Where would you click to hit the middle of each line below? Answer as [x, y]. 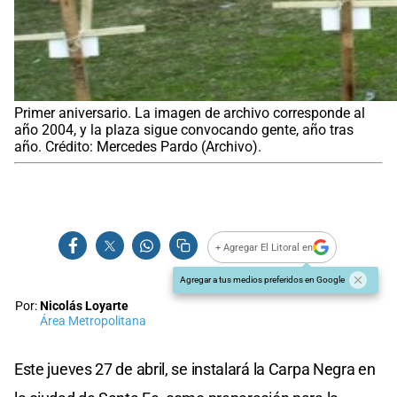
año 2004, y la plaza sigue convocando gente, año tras [184, 130]
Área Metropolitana [93, 322]
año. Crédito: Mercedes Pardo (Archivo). [138, 147]
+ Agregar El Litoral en [265, 247]
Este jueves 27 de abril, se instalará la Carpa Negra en [195, 370]
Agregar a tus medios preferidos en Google [262, 280]
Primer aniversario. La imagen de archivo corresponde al [190, 113]
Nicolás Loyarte [84, 307]
